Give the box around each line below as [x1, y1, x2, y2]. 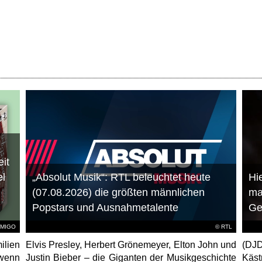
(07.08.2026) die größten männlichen [32, 187, 205, 199]
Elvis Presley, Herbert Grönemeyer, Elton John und [25, 240, 236, 250]
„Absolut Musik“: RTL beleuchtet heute [32, 171, 211, 184]
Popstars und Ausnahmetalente [32, 202, 178, 214]
